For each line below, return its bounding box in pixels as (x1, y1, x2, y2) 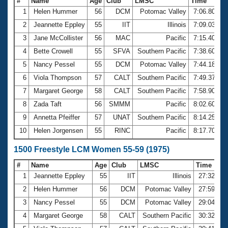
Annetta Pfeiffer (32, 113, 82, 121)
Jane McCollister (32, 34, 85, 42)
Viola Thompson (32, 73, 83, 81)
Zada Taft (32, 100, 64, 108)
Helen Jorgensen (32, 126, 85, 134)
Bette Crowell (32, 47, 75, 55)
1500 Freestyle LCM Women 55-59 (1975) (14, 145, 169, 154)
